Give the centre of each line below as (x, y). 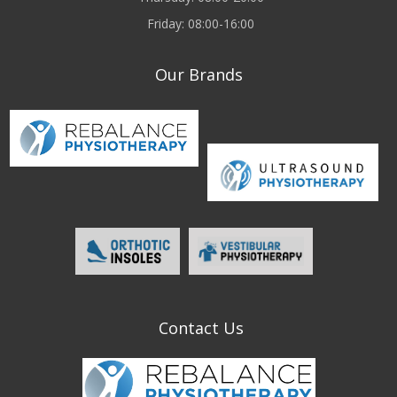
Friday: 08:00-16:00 (201, 23)
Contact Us (201, 327)
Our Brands (198, 74)
